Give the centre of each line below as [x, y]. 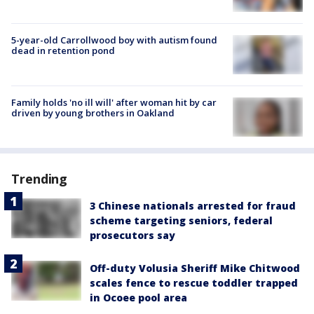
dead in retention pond [63, 50]
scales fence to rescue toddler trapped [194, 283]
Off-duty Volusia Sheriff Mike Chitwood [195, 268]
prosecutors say [132, 235]
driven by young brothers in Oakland [93, 113]
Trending [40, 179]
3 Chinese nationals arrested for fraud [193, 206]
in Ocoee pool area [138, 298]
